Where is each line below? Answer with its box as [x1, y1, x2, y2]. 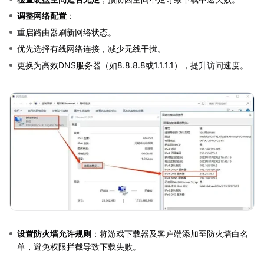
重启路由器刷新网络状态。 [17, 27, 116, 37]
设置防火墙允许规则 [17, 228, 91, 239]
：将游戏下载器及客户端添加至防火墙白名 [91, 228, 248, 239]
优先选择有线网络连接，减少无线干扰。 [17, 43, 166, 54]
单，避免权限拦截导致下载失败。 [17, 241, 141, 252]
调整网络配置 [17, 10, 67, 21]
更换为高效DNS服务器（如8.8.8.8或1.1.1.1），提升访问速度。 [17, 60, 248, 70]
